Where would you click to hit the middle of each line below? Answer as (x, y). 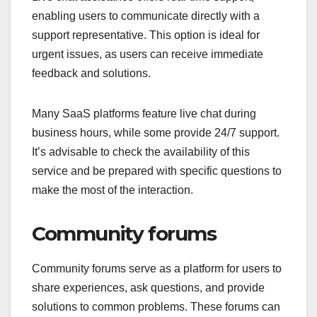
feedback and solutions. (91, 73)
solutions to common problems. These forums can (156, 306)
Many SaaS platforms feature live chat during (144, 113)
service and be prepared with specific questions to (157, 171)
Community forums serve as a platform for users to (157, 268)
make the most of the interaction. (113, 190)
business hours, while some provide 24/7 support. (156, 132)
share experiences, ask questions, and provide (148, 287)
